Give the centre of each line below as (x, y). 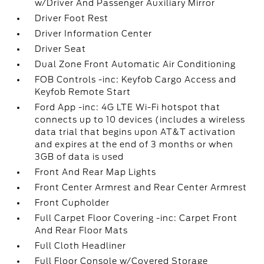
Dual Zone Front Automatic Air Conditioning (136, 64)
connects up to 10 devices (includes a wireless (140, 120)
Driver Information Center (94, 34)
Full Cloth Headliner (81, 246)
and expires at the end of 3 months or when (134, 144)
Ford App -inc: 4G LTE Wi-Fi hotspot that (128, 107)
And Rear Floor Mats (82, 230)
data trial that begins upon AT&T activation (136, 132)
